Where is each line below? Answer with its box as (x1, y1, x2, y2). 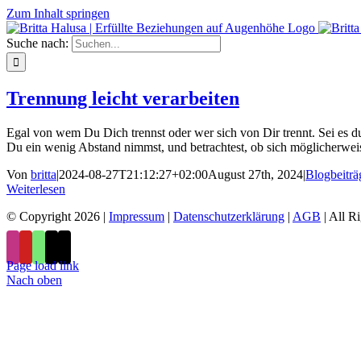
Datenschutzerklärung (173, 209, 284, 223)
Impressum (109, 209, 164, 223)
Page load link (6, 258, 79, 272)
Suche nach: (6, 36, 68, 50)
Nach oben (6, 272, 62, 287)
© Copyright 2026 (6, 209, 103, 223)
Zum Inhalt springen (6, 6, 110, 20)
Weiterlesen (6, 181, 65, 196)
